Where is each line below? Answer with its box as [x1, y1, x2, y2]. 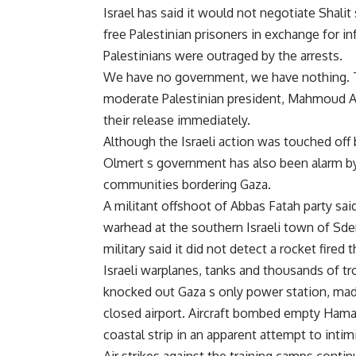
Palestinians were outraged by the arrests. [103, 48, 342, 64]
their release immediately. [103, 112, 250, 129]
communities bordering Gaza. [103, 176, 271, 193]
